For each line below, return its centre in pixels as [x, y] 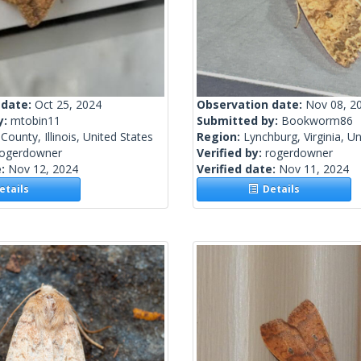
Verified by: [231, 153]
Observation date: [251, 105]
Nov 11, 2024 [314, 169]
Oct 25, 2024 [68, 105]
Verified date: [238, 169]
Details [279, 189]
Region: [220, 137]
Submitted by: [239, 121]
